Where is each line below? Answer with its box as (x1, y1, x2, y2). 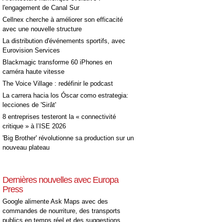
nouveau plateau (2, 143, 50, 151)
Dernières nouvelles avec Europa (2, 174, 118, 185)
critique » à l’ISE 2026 (2, 122, 66, 130)
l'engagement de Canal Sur (2, 3, 79, 11)
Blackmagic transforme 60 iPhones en (2, 58, 112, 66)
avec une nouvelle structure (2, 25, 82, 33)
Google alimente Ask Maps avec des (2, 197, 108, 205)
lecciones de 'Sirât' (2, 101, 56, 109)
